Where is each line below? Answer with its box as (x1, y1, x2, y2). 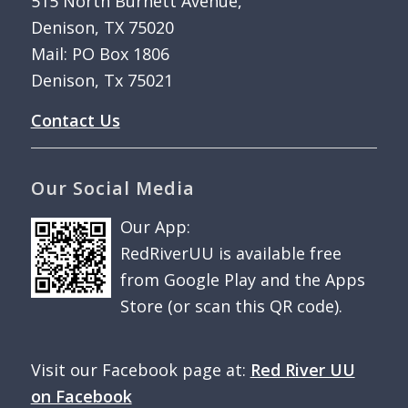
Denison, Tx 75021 (30, 68, 173, 91)
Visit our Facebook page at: (30, 359, 250, 382)
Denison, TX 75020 (30, 15, 174, 38)
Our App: (119, 216, 190, 239)
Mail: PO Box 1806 (30, 42, 169, 65)
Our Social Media (30, 176, 195, 201)
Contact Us (30, 108, 120, 131)
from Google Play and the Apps (119, 269, 365, 291)
